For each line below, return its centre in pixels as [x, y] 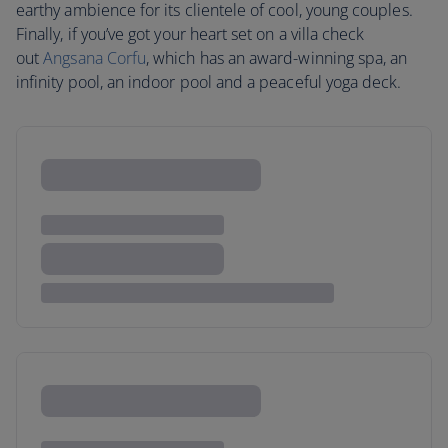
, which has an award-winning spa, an [277, 58]
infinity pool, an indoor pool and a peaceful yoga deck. [209, 82]
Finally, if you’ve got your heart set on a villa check [190, 34]
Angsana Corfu [95, 58]
